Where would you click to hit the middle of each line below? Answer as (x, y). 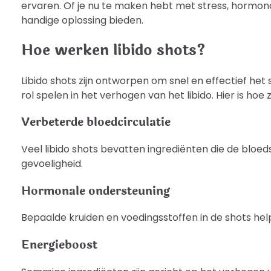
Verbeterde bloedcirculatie (96, 122)
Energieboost (59, 245)
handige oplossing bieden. (82, 20)
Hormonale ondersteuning (96, 191)
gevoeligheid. (52, 164)
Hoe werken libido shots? (113, 50)
